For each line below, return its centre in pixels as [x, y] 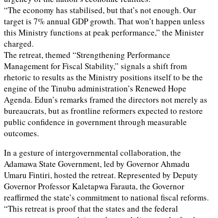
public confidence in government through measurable [95, 122]
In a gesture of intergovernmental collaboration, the [92, 153]
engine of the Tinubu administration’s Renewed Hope [95, 89]
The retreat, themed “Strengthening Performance [87, 55]
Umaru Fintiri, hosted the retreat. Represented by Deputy [101, 175]
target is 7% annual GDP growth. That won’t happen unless [104, 21]
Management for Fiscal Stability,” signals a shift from [95, 66]
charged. [19, 44]
